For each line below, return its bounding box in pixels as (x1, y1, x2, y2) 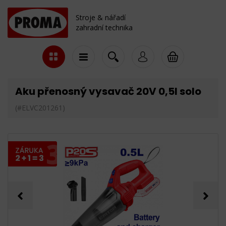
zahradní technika (76, 23, 133, 32)
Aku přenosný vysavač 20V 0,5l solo (15, 84, 201, 98)
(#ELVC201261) (15, 103, 65, 112)
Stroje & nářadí (76, 13, 126, 22)
